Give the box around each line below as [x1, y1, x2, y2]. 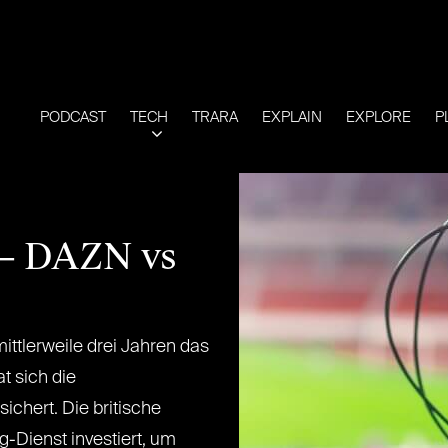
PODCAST [40, 110, 106, 125]
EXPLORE [346, 110, 411, 125]
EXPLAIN [262, 110, 322, 125]
